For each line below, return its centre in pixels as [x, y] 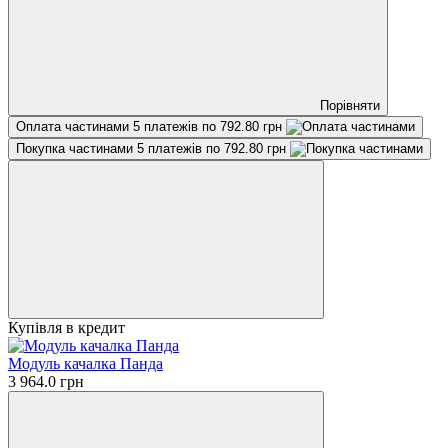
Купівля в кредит [66, 327]
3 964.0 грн [46, 381]
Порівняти [350, 105]
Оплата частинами [74, 126]
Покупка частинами [76, 148]
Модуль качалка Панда [85, 363]
